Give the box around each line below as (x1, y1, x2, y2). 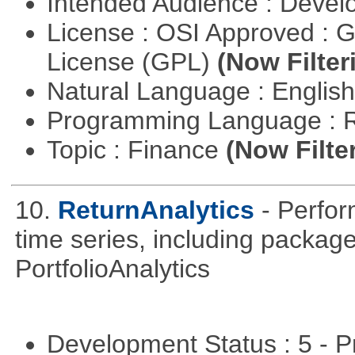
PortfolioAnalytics (14, 254, 210, 283)
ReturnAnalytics (57, 195, 254, 224)
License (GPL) (46, 47, 217, 76)
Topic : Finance (46, 135, 226, 164)
